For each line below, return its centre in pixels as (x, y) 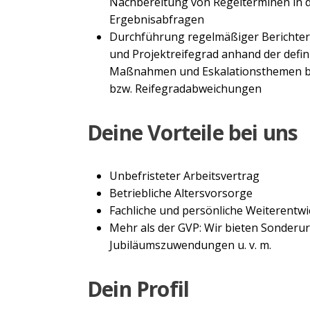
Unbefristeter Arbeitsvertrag (184, 175)
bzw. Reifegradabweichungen (185, 88)
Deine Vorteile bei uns (193, 132)
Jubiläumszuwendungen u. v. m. (190, 245)
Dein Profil (138, 289)
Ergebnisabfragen (157, 19)
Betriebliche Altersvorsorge (181, 193)
